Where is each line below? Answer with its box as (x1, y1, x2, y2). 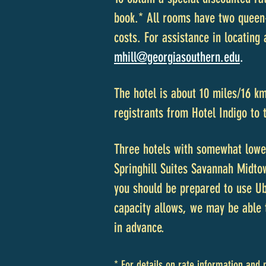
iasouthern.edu (173, 49, 240, 65)
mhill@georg (114, 49, 173, 65)
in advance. (114, 220, 164, 236)
